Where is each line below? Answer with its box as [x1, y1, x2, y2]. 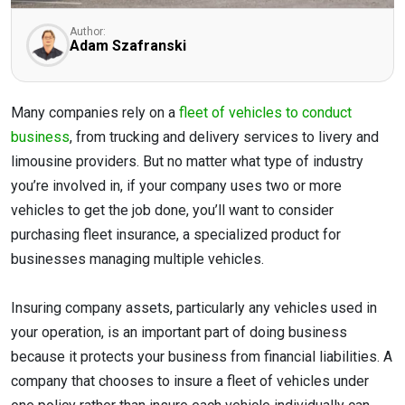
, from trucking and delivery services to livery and [70, 128, 379, 146]
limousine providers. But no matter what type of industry [11, 153, 363, 170]
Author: [70, 25, 106, 38]
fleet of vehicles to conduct [179, 104, 352, 121]
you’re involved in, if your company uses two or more [11, 177, 342, 194]
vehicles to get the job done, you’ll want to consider [11, 202, 334, 219]
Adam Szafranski [70, 37, 186, 54]
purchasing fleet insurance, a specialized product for [11, 226, 341, 243]
